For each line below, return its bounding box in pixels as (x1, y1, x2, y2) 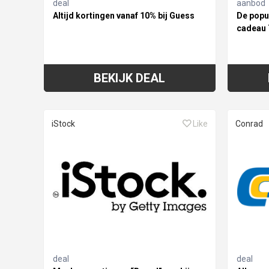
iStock (52, 118, 75, 128)
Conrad (235, 118, 263, 128)
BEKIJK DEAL (94, 70, 166, 85)
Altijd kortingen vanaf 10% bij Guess (53, 10, 195, 20)
